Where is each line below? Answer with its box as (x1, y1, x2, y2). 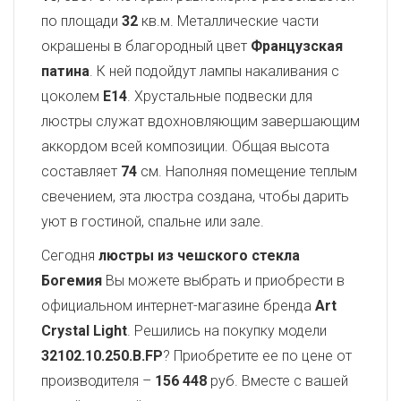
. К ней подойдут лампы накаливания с (90, 63, 339, 80)
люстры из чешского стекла (98, 247, 300, 264)
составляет (41, 163, 121, 180)
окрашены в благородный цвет (41, 38, 251, 55)
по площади (41, 13, 122, 30)
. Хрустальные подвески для (127, 88, 312, 105)
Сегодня (41, 247, 98, 264)
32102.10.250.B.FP (41, 347, 163, 364)
